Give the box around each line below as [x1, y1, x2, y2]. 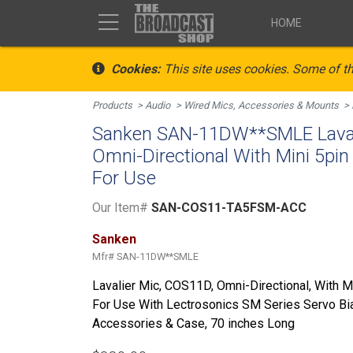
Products [92, 99, 132, 111]
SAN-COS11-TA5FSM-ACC [148, 199, 307, 215]
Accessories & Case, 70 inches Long [92, 315, 295, 331]
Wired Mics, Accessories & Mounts [183, 99, 339, 111]
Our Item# [92, 199, 148, 215]
